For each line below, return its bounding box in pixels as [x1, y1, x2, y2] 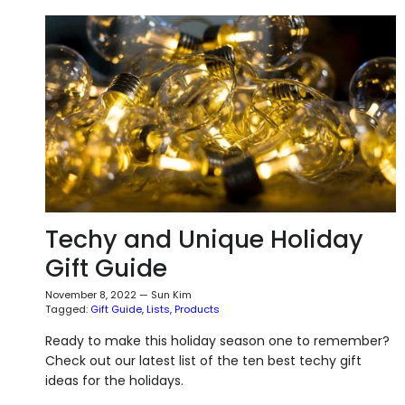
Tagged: [45, 301, 88, 316]
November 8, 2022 [45, 287, 137, 302]
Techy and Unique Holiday [45, 221, 363, 256]
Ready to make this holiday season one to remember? [45, 331, 390, 350]
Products [174, 301, 220, 316]
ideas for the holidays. [45, 371, 184, 390]
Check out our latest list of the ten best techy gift [45, 351, 362, 370]
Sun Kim [151, 287, 192, 302]
